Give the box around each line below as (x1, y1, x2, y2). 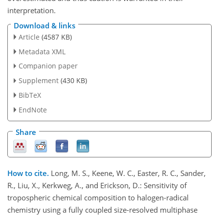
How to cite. (7, 168, 51, 178)
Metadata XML (18, 46, 66, 56)
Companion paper (18, 61, 78, 71)
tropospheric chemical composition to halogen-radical (7, 192, 189, 202)
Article (18, 32, 40, 42)
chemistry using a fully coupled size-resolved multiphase (7, 204, 197, 215)
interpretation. (7, 5, 56, 16)
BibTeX (18, 90, 41, 100)
